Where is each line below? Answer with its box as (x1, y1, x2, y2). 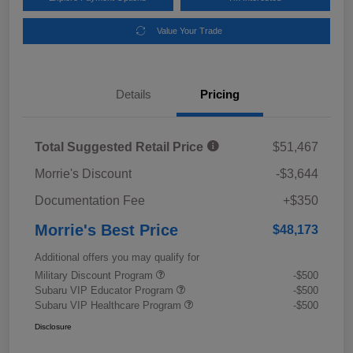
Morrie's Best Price (35, 221, 178, 239)
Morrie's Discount (35, 166, 132, 180)
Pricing (200, 87, 240, 101)
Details (115, 87, 151, 101)
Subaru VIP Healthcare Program (35, 299, 184, 311)
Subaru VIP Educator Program (35, 284, 176, 296)
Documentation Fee (35, 193, 145, 207)
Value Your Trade (157, 25, 222, 35)
